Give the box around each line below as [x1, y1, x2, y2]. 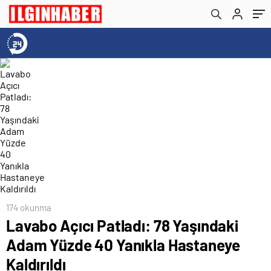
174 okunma [6, 202, 51, 213]
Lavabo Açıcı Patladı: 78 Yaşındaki [6, 216, 238, 235]
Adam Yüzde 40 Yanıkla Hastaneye [6, 235, 240, 254]
